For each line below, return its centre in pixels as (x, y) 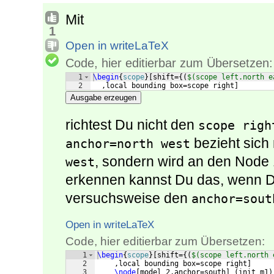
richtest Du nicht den (132, 125)
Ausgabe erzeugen (103, 98)
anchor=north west (128, 144)
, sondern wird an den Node (184, 162)
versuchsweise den (128, 198)
